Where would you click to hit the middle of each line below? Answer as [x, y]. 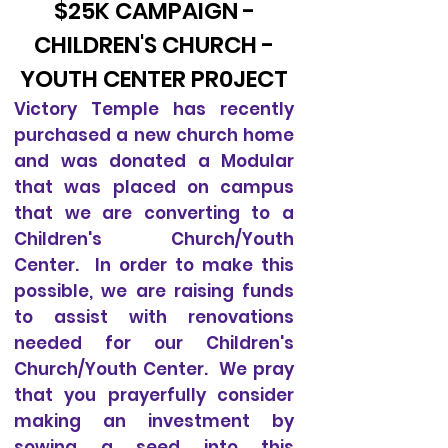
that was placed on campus [154, 187]
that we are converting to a [154, 213]
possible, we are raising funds [154, 291]
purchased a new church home [154, 135]
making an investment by [154, 421]
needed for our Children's [154, 343]
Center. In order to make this [154, 265]
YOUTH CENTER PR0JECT [154, 79]
